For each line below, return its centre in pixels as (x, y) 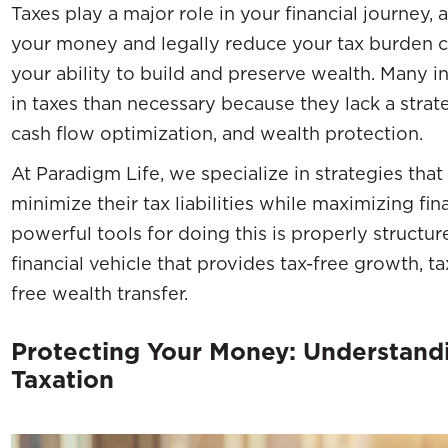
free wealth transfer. (99, 293)
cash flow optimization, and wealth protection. (217, 133)
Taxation (62, 379)
